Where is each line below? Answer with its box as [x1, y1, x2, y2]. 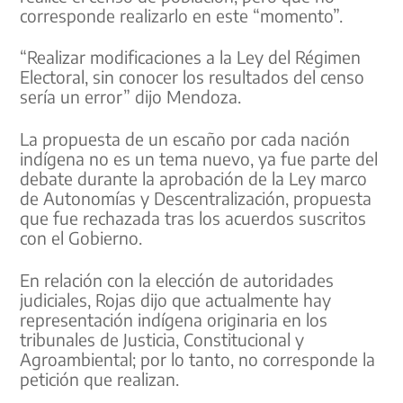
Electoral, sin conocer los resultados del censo [20, 66, 365, 88]
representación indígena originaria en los [20, 308, 328, 330]
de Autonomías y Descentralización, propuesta [20, 186, 372, 209]
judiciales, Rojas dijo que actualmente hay [20, 288, 332, 310]
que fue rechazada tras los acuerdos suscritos [20, 206, 367, 228]
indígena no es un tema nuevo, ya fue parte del [20, 147, 379, 169]
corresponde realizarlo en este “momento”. [20, 4, 344, 26]
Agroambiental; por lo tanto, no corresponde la [20, 347, 376, 370]
